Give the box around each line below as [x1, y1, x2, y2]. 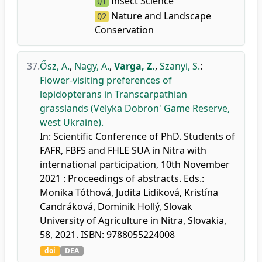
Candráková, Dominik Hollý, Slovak [40, 200, 192, 213]
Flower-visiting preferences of [40, 74, 172, 87]
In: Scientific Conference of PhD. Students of [40, 130, 235, 143]
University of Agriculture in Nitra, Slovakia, [40, 214, 226, 227]
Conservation [94, 23, 154, 36]
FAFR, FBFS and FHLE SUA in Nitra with [40, 144, 206, 157]
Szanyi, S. [160, 60, 200, 73]
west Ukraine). [40, 116, 104, 129]
